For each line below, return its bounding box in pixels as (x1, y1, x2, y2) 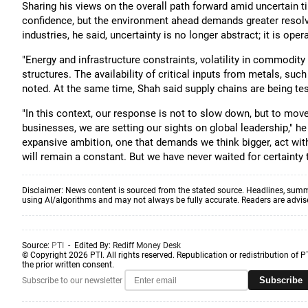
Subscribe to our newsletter (22, 275, 122, 285)
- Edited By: (64, 241, 113, 250)
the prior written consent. (22, 260, 114, 269)
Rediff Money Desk (113, 241, 181, 250)
